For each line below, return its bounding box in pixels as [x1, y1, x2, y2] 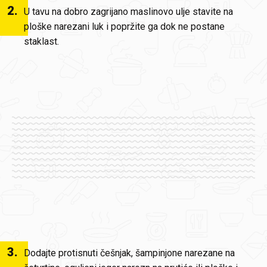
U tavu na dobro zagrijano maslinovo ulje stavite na [24, 6, 233, 17]
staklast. [24, 36, 59, 47]
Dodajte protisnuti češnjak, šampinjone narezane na [24, 247, 235, 259]
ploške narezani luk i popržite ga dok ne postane [24, 21, 225, 32]
